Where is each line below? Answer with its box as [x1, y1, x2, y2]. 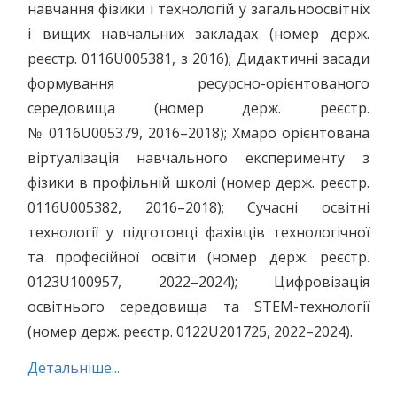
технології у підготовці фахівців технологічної [27, 222, 370, 242]
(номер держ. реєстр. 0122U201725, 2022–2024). [27, 322, 353, 341]
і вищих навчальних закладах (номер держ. [27, 24, 370, 43]
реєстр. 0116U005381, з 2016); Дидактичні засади [27, 49, 370, 68]
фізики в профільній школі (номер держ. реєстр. [27, 173, 370, 192]
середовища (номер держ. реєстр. [27, 98, 370, 118]
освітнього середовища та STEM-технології [27, 297, 370, 316]
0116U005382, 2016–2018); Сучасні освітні [27, 198, 370, 217]
